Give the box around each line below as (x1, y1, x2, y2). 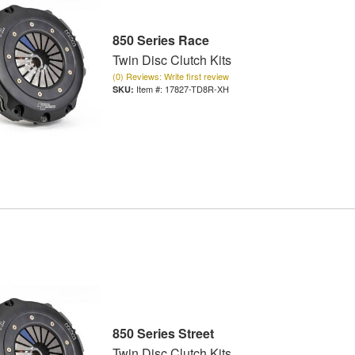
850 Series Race (112, 31, 209, 50)
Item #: (136, 82, 165, 96)
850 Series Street (112, 324, 214, 343)
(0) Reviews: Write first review (112, 70, 229, 83)
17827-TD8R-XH (164, 82, 229, 96)
